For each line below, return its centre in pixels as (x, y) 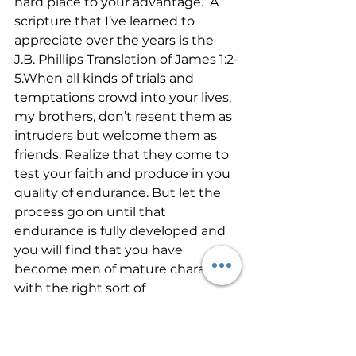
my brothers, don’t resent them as (125, 116)
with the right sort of (81, 288)
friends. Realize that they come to (123, 155)
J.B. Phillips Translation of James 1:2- (126, 59)
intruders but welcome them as (117, 135)
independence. (64, 307)
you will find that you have (100, 250)
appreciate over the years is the (116, 40)
